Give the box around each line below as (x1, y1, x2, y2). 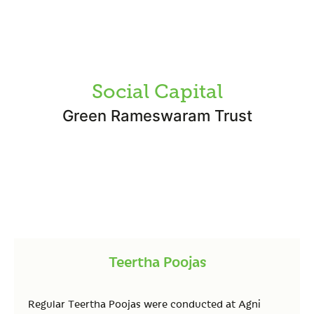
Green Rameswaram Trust (62, 107, 252, 125)
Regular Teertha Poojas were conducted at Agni (28, 296, 261, 310)
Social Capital (91, 80, 223, 103)
